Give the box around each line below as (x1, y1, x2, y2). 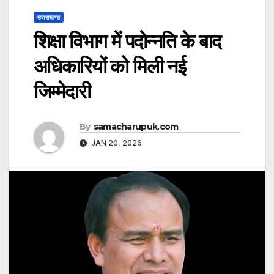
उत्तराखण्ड (37, 13, 60, 21)
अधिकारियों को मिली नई (34, 54, 186, 79)
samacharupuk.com (93, 121, 179, 133)
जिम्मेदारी (34, 80, 90, 104)
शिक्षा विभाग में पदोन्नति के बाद (34, 29, 221, 54)
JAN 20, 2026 (89, 138, 142, 148)
